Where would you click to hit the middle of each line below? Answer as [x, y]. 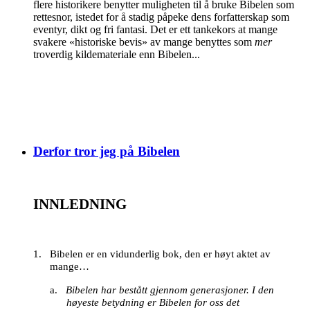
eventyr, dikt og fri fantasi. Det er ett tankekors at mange [155, 29]
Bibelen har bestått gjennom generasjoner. [157, 290]
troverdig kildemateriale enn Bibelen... [117, 54]
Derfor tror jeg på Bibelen [107, 152]
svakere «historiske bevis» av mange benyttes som [144, 42]
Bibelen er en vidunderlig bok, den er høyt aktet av [160, 254]
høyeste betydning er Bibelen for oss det [153, 303]
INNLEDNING [80, 204]
